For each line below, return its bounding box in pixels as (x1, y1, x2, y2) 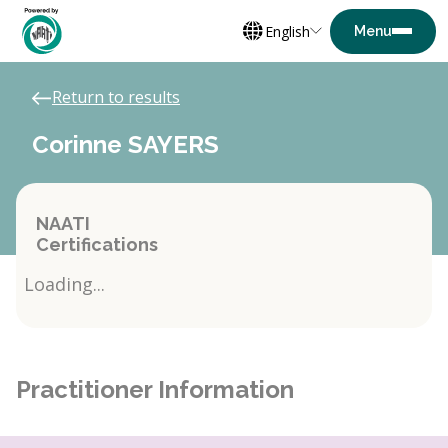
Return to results (52, 86, 180, 108)
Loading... (24, 272, 105, 296)
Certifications (36, 234, 158, 255)
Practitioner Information (16, 375, 294, 404)
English (265, 21, 310, 41)
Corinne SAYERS (32, 130, 219, 159)
